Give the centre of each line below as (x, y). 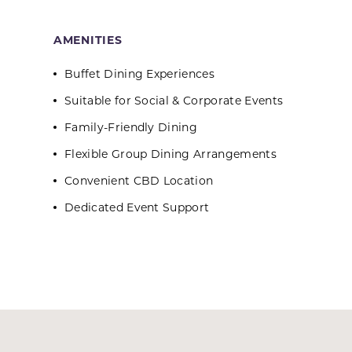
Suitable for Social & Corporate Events (174, 100)
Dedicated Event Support (137, 207)
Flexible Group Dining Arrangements (170, 154)
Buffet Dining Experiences (139, 73)
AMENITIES (88, 40)
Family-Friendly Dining (131, 127)
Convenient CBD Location (139, 180)
